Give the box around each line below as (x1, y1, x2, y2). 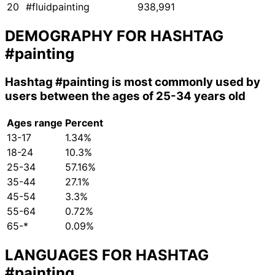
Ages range (7, 116, 63, 129)
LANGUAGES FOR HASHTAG (5, 246, 209, 264)
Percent (65, 116, 103, 129)
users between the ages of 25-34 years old (5, 89, 246, 104)
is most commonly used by (109, 75, 260, 90)
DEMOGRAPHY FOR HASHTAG (5, 27, 223, 45)
